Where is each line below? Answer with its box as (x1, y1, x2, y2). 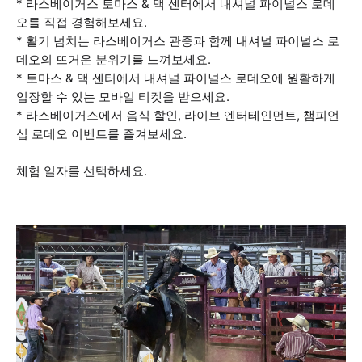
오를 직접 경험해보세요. (16, 15, 147, 30)
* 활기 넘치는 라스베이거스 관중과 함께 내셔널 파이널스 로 (16, 33, 339, 48)
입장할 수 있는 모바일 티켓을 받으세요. (16, 89, 229, 104)
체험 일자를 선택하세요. (16, 163, 147, 179)
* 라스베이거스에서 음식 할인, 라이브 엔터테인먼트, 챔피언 (16, 107, 339, 123)
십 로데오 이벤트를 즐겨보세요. (16, 126, 187, 141)
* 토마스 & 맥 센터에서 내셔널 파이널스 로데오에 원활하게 (16, 70, 335, 86)
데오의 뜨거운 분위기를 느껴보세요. (16, 52, 211, 67)
